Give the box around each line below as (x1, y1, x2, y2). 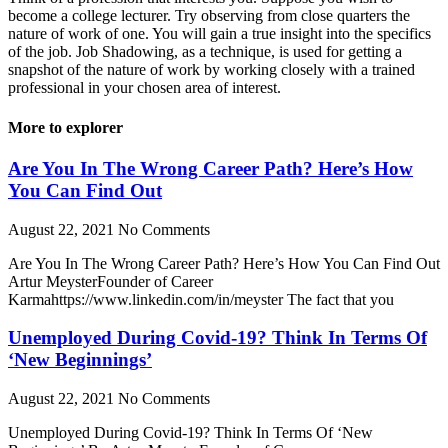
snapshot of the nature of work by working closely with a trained (8, 61, 415, 79)
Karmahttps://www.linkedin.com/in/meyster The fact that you (8, 290, 394, 308)
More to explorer (8, 118, 123, 136)
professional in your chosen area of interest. (8, 79, 285, 97)
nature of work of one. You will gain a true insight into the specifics (8, 25, 431, 43)
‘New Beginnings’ (8, 349, 152, 371)
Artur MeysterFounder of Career (8, 272, 213, 290)
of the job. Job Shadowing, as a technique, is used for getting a (8, 43, 402, 61)
